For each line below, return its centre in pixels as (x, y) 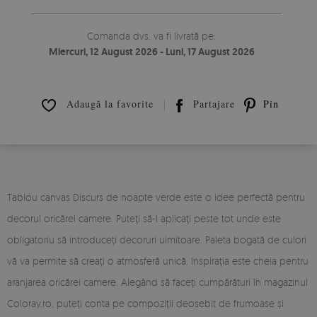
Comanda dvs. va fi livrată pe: (151, 35)
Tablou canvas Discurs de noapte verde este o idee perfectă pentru (156, 197)
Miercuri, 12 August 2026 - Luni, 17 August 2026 (151, 51)
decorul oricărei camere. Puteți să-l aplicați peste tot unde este (144, 218)
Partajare (212, 103)
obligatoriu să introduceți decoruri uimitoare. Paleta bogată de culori (157, 239)
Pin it (275, 103)
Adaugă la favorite (108, 103)
